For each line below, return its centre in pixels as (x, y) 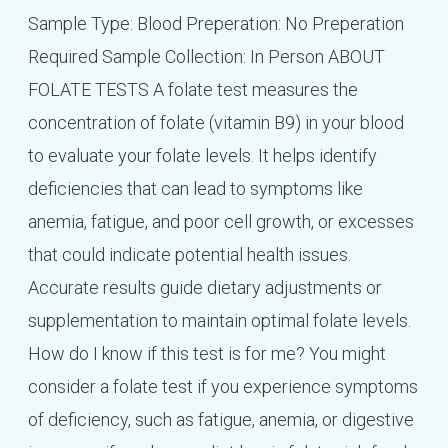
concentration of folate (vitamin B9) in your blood (215, 122)
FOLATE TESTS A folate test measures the (192, 89)
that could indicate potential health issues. (189, 254)
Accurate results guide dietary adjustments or (204, 287)
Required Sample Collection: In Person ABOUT (206, 56)
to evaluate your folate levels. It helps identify (202, 155)
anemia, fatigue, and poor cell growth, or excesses (220, 221)
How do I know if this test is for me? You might (206, 353)
